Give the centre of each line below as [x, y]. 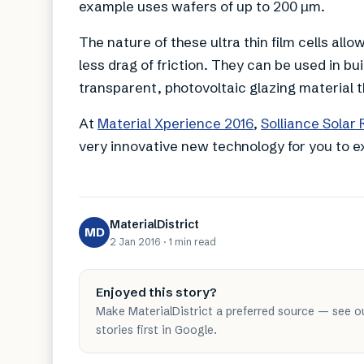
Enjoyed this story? [156, 292]
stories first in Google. [156, 329]
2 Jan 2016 [135, 241]
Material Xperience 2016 [175, 123]
